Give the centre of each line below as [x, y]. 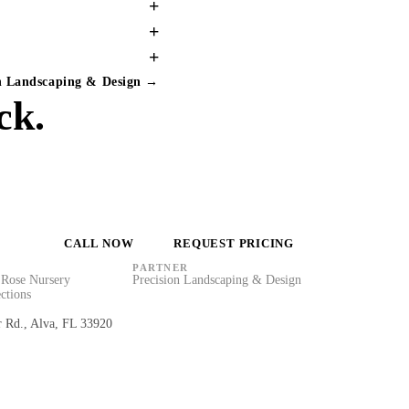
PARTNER [161, 267]
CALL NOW [99, 243]
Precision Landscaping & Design [217, 280]
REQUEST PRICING [234, 243]
